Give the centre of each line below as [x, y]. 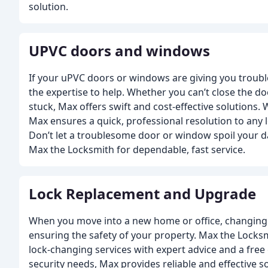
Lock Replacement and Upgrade [142, 194]
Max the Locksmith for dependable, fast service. [137, 150]
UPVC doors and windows [119, 51]
